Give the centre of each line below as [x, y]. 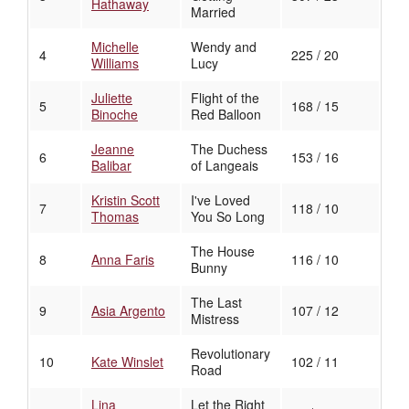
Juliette [112, 98]
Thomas [115, 217]
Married [213, 12]
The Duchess [229, 149]
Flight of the [225, 98]
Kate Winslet [127, 362]
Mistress [215, 319]
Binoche [115, 115]
